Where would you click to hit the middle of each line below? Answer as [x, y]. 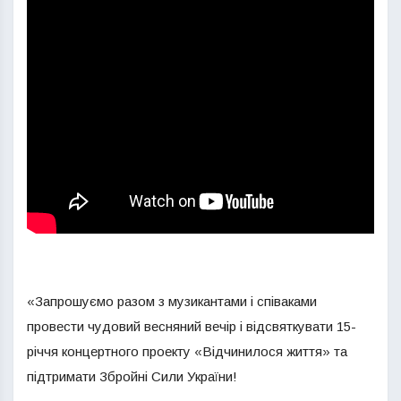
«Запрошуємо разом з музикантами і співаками [172, 301]
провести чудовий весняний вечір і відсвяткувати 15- [192, 326]
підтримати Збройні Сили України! [132, 376]
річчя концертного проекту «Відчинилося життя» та [187, 351]
